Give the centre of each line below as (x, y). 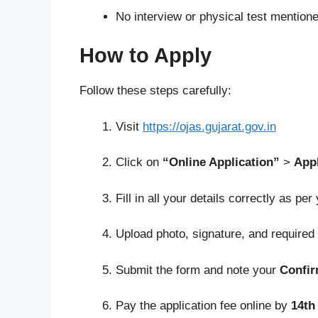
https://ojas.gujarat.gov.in (209, 126)
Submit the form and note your (198, 270)
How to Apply (146, 56)
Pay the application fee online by (203, 306)
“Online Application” (221, 163)
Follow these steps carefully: (155, 91)
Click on (139, 163)
